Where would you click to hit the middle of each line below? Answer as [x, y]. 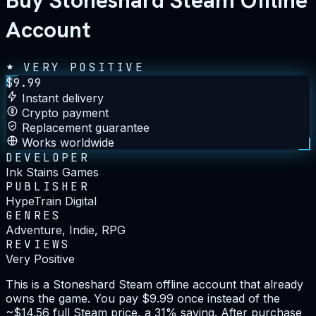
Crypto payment [65, 113]
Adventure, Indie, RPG [66, 230]
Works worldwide [68, 142]
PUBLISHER [48, 186]
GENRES [34, 215]
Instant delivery [63, 98]
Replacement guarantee [86, 127]
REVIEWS [38, 244]
